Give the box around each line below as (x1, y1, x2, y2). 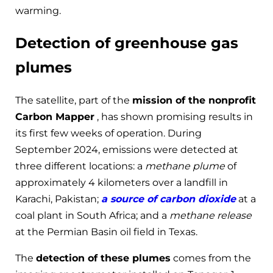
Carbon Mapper (15, 110, 94, 122)
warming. (15, 4, 61, 16)
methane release (169, 209, 252, 221)
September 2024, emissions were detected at (15, 143, 238, 155)
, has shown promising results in (94, 110, 253, 122)
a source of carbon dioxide (101, 193, 236, 205)
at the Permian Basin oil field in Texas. (15, 225, 197, 238)
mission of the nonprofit (132, 94, 256, 106)
